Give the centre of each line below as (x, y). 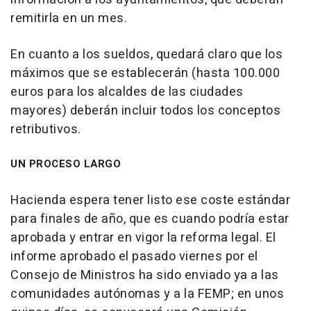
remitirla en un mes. (69, 18)
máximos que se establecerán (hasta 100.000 (145, 73)
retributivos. (46, 129)
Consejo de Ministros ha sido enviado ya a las (145, 275)
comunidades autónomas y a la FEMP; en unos (147, 294)
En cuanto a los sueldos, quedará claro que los (146, 54)
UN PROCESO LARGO (66, 164)
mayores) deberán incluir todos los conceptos (145, 111)
